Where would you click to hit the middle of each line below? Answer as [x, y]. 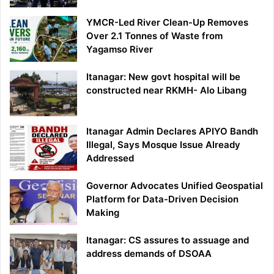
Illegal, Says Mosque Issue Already [163, 145]
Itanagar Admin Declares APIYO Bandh [172, 131]
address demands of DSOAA [149, 254]
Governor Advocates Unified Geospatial [175, 186]
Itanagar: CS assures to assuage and [168, 240]
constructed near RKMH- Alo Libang [170, 91]
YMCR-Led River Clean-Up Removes [167, 23]
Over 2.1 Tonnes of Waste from [154, 36]
